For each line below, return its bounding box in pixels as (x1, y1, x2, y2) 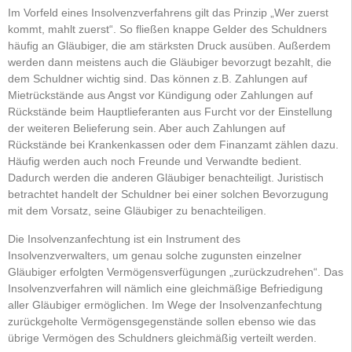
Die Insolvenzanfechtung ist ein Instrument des (8, 232, 240, 245)
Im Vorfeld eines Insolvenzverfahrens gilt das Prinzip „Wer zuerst (8, 6, 328, 20)
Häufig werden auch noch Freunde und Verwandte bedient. (8, 155, 302, 168)
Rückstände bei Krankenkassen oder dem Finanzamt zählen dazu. (8, 138, 339, 152)
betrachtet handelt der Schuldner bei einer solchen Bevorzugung (8, 188, 328, 201)
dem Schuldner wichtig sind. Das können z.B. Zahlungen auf (8, 72, 307, 86)
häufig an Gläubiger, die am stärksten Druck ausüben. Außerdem (8, 39, 331, 53)
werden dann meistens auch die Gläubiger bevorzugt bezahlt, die (8, 56, 332, 69)
